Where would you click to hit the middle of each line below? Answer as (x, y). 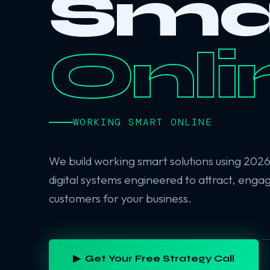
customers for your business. (120, 198)
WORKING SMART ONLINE (143, 122)
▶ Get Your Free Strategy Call (153, 258)
